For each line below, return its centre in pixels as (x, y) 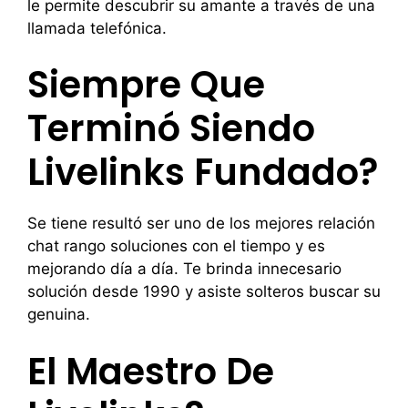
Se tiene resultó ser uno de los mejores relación (201, 223)
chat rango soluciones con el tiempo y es (176, 246)
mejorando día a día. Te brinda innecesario (184, 269)
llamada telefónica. (97, 28)
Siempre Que (146, 85)
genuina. (59, 314)
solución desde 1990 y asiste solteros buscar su (204, 291)
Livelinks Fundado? (203, 172)
